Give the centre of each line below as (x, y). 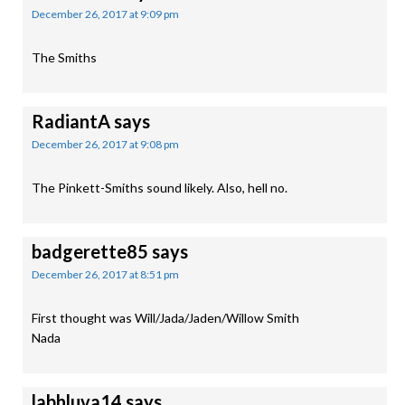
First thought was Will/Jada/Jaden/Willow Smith (165, 318)
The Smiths (64, 57)
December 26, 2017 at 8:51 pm (105, 274)
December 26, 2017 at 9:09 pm (105, 14)
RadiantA (71, 121)
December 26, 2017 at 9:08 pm (105, 144)
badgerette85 (90, 251)
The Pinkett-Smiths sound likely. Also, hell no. (160, 188)
